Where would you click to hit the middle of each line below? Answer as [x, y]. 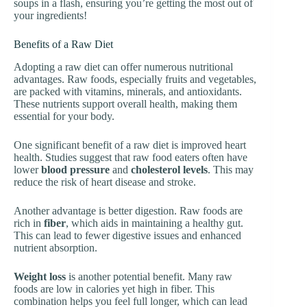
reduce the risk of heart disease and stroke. [105, 182]
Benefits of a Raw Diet [63, 45]
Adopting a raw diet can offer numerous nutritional [123, 67]
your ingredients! [50, 16]
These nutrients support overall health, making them [125, 104]
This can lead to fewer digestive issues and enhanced [127, 236]
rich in [29, 223]
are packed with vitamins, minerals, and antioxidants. [128, 92]
